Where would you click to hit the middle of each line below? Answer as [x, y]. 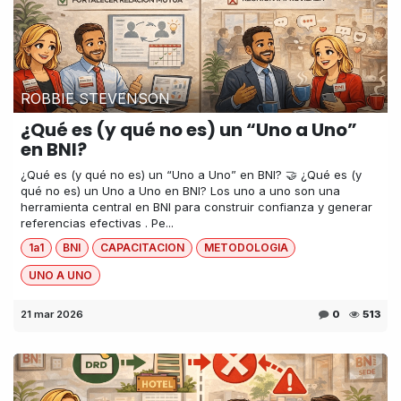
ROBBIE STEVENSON [95, 99]
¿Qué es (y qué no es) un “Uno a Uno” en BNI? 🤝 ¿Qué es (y [191, 175]
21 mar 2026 [52, 314]
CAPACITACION [142, 248]
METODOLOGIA [246, 248]
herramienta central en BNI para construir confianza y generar [196, 207]
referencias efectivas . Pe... [97, 223]
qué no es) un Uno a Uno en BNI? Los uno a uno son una [180, 191]
